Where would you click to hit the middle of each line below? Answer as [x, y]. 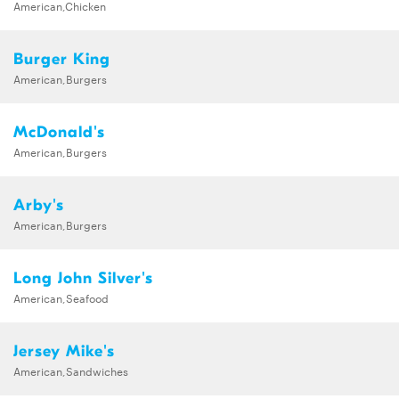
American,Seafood [61, 297]
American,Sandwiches [71, 370]
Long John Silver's [83, 278]
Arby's [39, 205]
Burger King [62, 59]
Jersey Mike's [64, 351]
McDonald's [59, 132]
